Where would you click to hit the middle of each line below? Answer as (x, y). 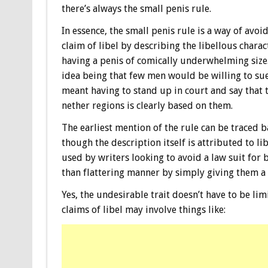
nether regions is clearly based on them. (147, 105)
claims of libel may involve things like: (143, 209)
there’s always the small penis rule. (136, 8)
